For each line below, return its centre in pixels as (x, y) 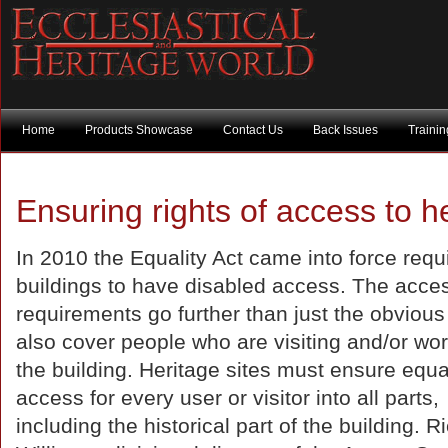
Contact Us (253, 130)
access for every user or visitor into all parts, (227, 398)
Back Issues (345, 130)
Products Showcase (139, 130)
